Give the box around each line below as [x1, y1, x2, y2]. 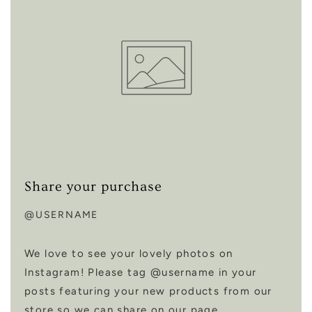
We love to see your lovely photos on [24, 247, 233, 260]
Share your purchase [24, 178, 162, 194]
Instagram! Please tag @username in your [24, 265, 257, 279]
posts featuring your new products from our [24, 284, 272, 297]
